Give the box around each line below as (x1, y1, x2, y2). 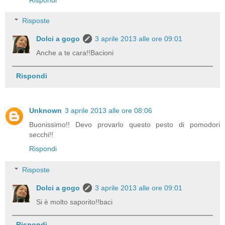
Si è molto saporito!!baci (36, 198, 113, 206)
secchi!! (29, 131, 53, 139)
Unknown (29, 106, 62, 115)
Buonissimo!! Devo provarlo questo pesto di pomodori (29, 121, 220, 129)
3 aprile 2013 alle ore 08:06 (65, 106, 152, 115)
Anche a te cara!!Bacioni (36, 49, 114, 57)
